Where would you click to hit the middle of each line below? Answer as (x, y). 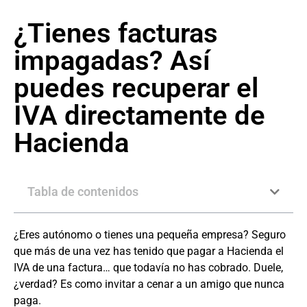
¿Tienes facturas (116, 34)
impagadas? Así (112, 61)
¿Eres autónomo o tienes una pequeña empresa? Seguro (150, 235)
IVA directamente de (139, 116)
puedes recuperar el (136, 88)
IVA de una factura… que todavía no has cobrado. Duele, (148, 268)
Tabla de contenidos (83, 192)
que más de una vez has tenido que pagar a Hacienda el (149, 251)
